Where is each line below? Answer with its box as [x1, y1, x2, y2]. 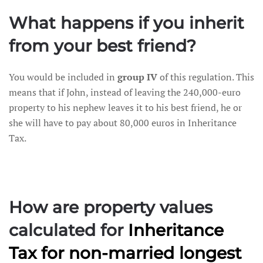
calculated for [9, 220, 128, 240]
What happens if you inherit [9, 13, 244, 33]
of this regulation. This [157, 70, 254, 83]
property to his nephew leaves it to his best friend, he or [9, 101, 242, 114]
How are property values [9, 197, 213, 217]
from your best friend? [9, 36, 196, 56]
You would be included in [9, 70, 117, 83]
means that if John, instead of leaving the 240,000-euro [9, 86, 241, 99]
